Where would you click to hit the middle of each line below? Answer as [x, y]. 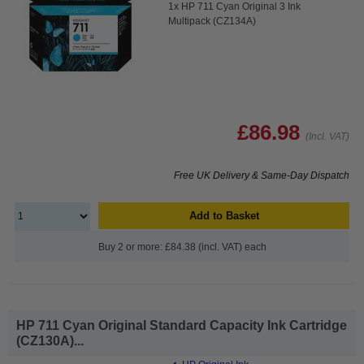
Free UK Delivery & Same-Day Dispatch [262, 175]
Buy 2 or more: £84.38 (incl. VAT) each [182, 247]
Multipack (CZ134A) [212, 21]
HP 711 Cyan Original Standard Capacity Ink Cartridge [182, 325]
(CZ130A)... [50, 340]
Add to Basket [224, 215]
